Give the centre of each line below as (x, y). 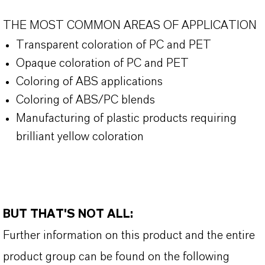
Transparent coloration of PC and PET (114, 45)
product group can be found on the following (116, 257)
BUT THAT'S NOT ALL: (70, 214)
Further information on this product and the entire (129, 235)
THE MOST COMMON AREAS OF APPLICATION (130, 25)
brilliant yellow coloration (80, 137)
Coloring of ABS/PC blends (85, 100)
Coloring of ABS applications (89, 82)
